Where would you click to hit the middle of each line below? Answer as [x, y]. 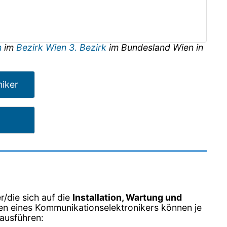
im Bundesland [140, 47]
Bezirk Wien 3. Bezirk [61, 47]
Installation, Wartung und [127, 197]
